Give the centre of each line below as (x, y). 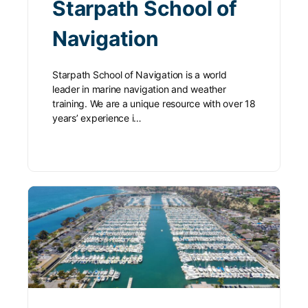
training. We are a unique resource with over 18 (154, 103)
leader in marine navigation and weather (139, 89)
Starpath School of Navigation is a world (140, 74)
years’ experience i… (97, 118)
